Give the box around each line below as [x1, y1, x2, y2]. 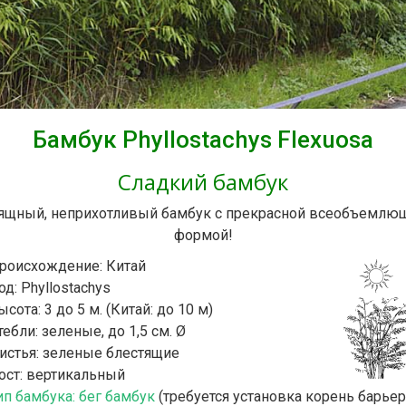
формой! [173, 226, 233, 244]
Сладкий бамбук [118, 166, 288, 197]
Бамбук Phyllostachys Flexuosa [33, 125, 373, 153]
